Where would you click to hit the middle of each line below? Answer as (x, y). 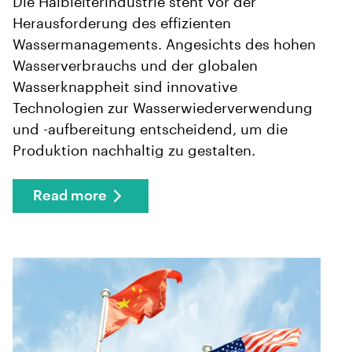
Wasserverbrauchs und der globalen (135, 66)
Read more (70, 195)
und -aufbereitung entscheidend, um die (150, 129)
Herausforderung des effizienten (122, 23)
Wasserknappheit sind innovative (125, 87)
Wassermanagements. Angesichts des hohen (164, 44)
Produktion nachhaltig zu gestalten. (134, 150)
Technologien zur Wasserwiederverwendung (163, 108)
